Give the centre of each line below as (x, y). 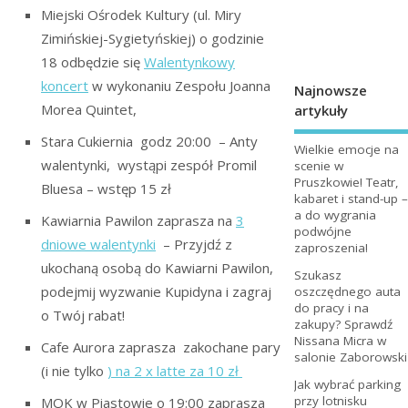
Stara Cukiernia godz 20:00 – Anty (149, 141)
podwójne (322, 232)
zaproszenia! (331, 248)
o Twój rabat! (83, 315)
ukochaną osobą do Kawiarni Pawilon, (157, 267)
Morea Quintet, (89, 109)
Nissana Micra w (340, 341)
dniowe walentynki (98, 244)
